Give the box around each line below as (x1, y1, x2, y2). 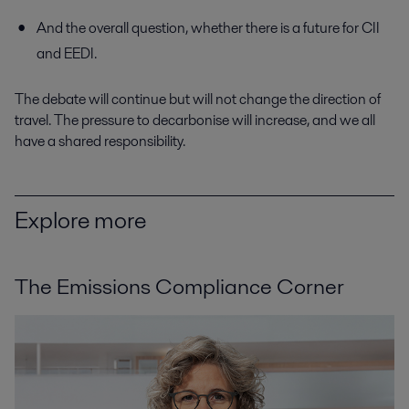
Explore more (15, 203, 146, 236)
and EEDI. (37, 42, 97, 64)
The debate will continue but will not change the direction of (15, 88, 381, 110)
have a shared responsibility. (15, 130, 185, 152)
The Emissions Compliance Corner (15, 271, 344, 302)
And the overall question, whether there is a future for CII (37, 16, 380, 38)
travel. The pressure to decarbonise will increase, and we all (15, 109, 375, 131)
